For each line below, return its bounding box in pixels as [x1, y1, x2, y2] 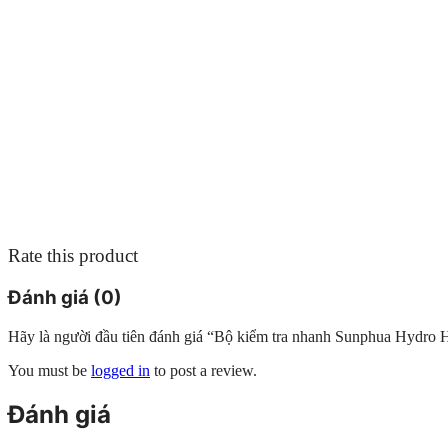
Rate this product [8, 245, 138, 267]
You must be [8, 361, 91, 379]
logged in [91, 361, 150, 379]
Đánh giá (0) [8, 286, 122, 310]
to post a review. [150, 361, 257, 379]
